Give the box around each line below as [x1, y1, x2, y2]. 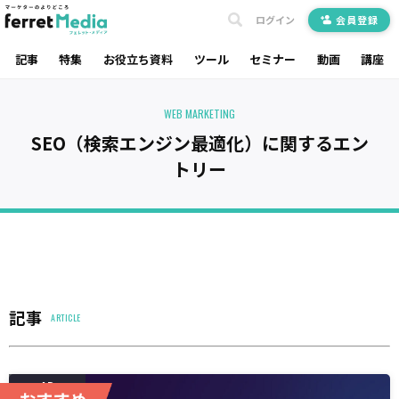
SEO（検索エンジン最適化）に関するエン [30, 130, 369, 156]
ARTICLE [51, 310, 81, 324]
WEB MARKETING [164, 106, 235, 121]
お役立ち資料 [102, 50, 173, 68]
